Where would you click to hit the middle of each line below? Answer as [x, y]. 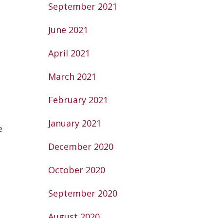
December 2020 [81, 146]
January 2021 [74, 123]
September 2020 [82, 193]
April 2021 [69, 53]
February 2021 [78, 100]
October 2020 [76, 170]
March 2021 [72, 76]
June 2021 [68, 30]
